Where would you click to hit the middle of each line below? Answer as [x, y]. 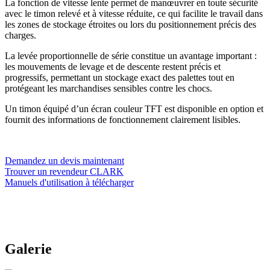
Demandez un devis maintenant [64, 161]
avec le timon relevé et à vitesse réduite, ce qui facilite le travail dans [134, 14]
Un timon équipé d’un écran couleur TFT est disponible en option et [134, 109]
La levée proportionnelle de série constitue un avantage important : [131, 56]
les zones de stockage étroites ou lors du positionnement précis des [130, 25]
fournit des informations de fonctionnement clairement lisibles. [123, 120]
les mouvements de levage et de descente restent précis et [113, 67]
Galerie [28, 249]
